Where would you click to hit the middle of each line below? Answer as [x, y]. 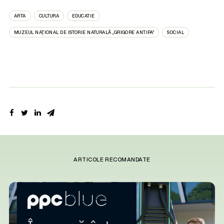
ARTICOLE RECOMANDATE [112, 159]
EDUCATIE [83, 16]
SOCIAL [176, 32]
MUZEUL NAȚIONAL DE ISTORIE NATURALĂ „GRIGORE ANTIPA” [84, 32]
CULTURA [49, 16]
